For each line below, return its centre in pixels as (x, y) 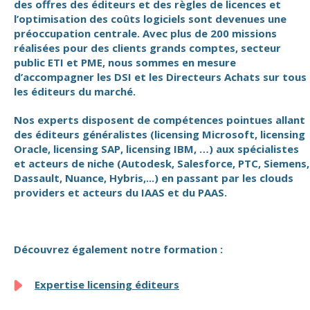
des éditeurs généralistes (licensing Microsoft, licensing (159, 134)
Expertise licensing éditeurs (107, 284)
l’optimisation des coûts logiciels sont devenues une (150, 19)
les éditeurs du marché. (75, 91)
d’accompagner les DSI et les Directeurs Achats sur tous (160, 77)
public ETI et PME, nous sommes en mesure (125, 62)
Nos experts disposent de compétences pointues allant (159, 120)
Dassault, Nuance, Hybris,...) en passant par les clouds (154, 178)
